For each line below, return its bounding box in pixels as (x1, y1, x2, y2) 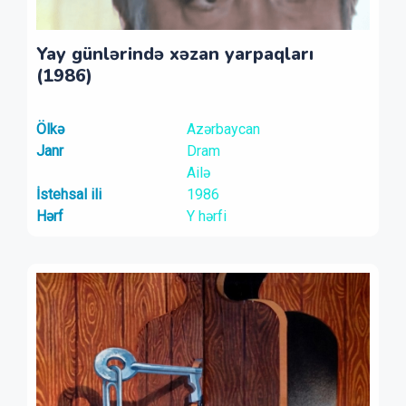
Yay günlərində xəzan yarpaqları (36, 42, 314, 66)
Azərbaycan (186, 121, 260, 138)
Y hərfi (186, 208, 227, 225)
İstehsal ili (36, 186, 101, 203)
